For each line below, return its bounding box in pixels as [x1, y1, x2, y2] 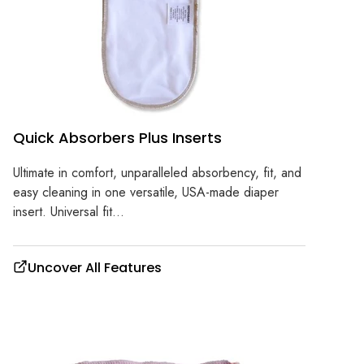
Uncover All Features [28, 258, 162, 278]
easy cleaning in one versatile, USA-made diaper [13, 183, 279, 202]
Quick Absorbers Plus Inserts [13, 127, 222, 148]
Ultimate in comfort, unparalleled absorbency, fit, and [13, 163, 301, 183]
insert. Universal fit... [13, 202, 124, 222]
